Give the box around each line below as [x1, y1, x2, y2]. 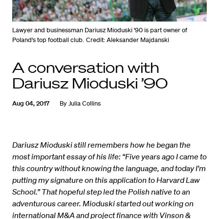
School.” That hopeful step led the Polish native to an [12, 187, 190, 197]
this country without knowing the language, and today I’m [12, 163, 206, 174]
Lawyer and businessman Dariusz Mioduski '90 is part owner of [12, 26, 187, 35]
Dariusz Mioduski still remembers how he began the [12, 140, 191, 150]
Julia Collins [68, 99, 101, 108]
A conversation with [12, 59, 159, 76]
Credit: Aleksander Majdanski [86, 36, 170, 44]
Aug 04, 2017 [12, 99, 49, 108]
